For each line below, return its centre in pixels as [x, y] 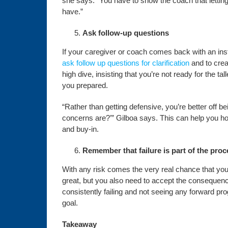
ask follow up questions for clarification [125, 63]
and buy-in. [80, 129]
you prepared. [85, 85]
